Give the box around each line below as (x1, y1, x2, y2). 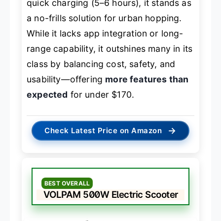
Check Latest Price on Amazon (44, 125, 162, 135)
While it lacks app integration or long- (27, 28, 184, 39)
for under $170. (68, 89, 135, 100)
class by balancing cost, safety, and (27, 59, 176, 70)
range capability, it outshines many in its (27, 43, 193, 54)
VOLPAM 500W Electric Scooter (43, 188, 178, 200)
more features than (105, 74, 189, 85)
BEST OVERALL (44, 179, 90, 187)
